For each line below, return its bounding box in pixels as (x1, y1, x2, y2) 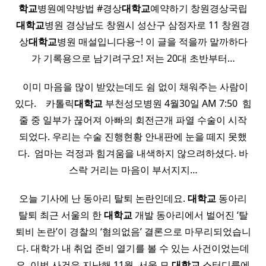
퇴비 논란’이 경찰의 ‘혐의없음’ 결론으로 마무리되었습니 (15, 225, 251, 238)
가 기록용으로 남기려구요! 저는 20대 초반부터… (31, 52, 235, 65)
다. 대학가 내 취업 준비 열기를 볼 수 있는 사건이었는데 (17, 242, 249, 255)
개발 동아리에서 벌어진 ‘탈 (132, 208, 248, 221)
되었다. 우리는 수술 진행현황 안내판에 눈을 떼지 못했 (19, 130, 247, 143)
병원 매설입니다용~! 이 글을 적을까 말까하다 (56, 35, 248, 48)
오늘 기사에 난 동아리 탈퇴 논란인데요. (19, 192, 188, 205)
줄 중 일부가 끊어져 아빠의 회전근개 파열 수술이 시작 (19, 113, 247, 126)
